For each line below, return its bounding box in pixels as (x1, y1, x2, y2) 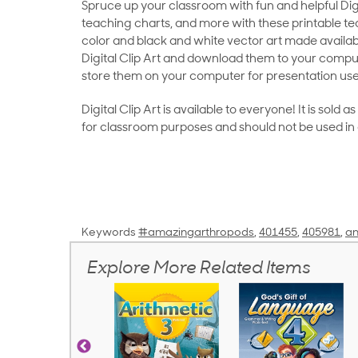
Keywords (82, 227, 136, 240)
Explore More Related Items (87, 260, 311, 279)
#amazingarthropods (138, 227, 254, 240)
